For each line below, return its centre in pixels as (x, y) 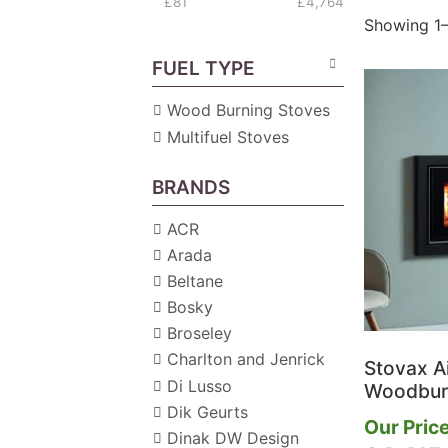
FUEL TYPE (204, 69)
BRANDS (191, 187)
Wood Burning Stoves (249, 110)
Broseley (200, 333)
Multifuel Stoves (228, 136)
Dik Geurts (208, 411)
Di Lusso (200, 385)
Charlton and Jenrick (246, 359)
